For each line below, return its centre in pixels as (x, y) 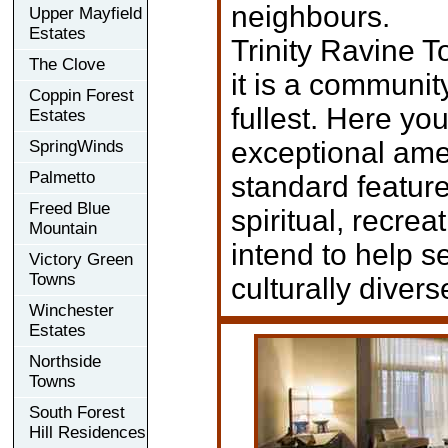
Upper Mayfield (85, 13)
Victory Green (81, 259)
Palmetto (62, 177)
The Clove (67, 64)
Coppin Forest (81, 95)
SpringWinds (76, 146)
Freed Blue (69, 208)
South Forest (77, 412)
